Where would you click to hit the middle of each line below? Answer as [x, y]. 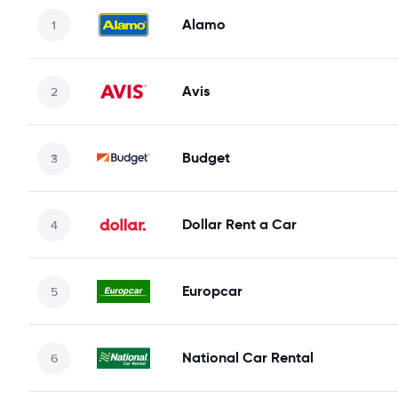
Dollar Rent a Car [239, 224]
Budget [206, 158]
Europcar [212, 291]
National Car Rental [248, 358]
